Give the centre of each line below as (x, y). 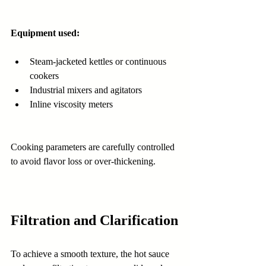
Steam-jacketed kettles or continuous (99, 61)
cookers (44, 75)
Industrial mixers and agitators (86, 90)
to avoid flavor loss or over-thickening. (83, 161)
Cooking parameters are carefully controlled (94, 147)
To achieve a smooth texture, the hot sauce (91, 254)
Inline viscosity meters (71, 104)
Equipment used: (45, 33)
